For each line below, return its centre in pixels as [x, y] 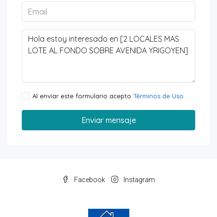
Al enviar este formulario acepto [83, 96]
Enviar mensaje [108, 120]
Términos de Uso [158, 96]
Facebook [89, 180]
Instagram [139, 180]
